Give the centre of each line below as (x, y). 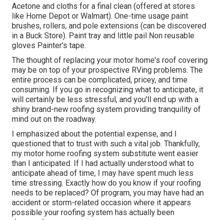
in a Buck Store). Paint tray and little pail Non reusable (103, 36)
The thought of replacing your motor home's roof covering (110, 60)
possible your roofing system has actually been (93, 213)
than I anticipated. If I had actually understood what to (103, 164)
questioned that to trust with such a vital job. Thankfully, (106, 144)
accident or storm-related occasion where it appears (101, 203)
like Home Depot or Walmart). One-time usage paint (100, 16)
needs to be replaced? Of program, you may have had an (108, 193)
